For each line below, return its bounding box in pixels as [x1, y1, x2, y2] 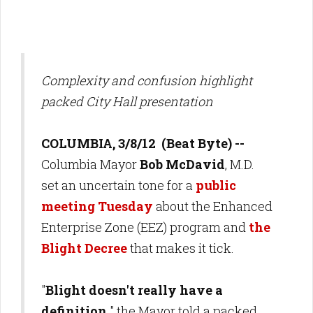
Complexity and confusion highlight [41, 72, 252, 89]
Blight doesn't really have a [45, 282, 223, 298]
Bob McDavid [140, 156, 225, 173]
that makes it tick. [127, 240, 237, 256]
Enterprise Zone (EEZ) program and [41, 219, 249, 235]
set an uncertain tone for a [41, 177, 196, 194]
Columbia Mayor [41, 156, 140, 173]
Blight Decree [41, 240, 127, 256]
